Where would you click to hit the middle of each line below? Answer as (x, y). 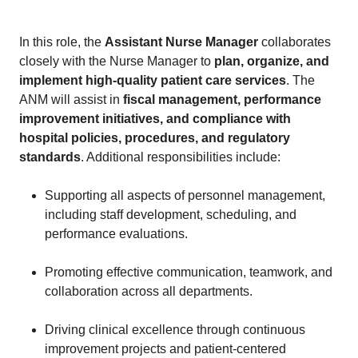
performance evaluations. (116, 234)
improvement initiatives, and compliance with (155, 119)
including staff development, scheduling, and (171, 215)
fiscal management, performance (222, 99)
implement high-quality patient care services (153, 80)
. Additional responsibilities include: (181, 157)
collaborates (294, 42)
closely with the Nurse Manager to (117, 61)
